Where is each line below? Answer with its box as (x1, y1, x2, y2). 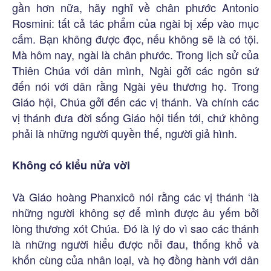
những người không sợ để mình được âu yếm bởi (12, 204, 259, 220)
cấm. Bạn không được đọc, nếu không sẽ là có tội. (12, 30, 259, 47)
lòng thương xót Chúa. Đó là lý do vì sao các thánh (12, 220, 259, 236)
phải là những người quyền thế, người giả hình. (12, 125, 237, 141)
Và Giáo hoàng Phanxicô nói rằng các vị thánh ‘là (12, 188, 259, 204)
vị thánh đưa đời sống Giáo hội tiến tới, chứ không (12, 109, 259, 125)
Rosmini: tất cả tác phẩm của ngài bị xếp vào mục (12, 15, 259, 31)
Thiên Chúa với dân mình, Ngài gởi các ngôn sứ (12, 62, 259, 78)
